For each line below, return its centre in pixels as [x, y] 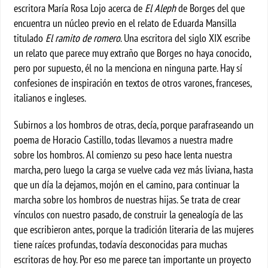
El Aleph [161, 8]
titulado [30, 38]
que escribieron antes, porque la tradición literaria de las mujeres [134, 229]
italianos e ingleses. [50, 98]
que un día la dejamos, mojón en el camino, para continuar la [127, 185]
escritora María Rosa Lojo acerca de [80, 8]
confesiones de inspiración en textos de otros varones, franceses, [133, 83]
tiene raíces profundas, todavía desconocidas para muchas [121, 244]
